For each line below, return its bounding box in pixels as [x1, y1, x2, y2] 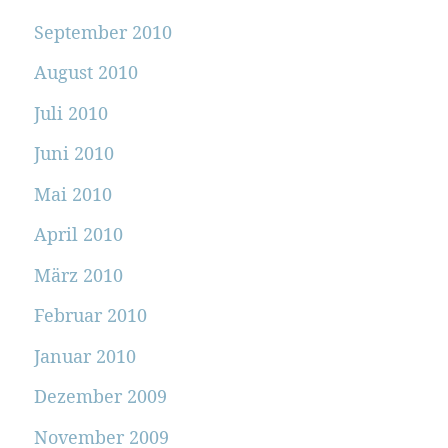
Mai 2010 [33, 181, 112, 206]
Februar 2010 [33, 303, 147, 328]
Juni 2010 [33, 141, 114, 166]
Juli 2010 [33, 100, 108, 125]
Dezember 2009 [33, 384, 167, 409]
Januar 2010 [33, 343, 136, 368]
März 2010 [33, 262, 123, 287]
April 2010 [33, 222, 123, 247]
